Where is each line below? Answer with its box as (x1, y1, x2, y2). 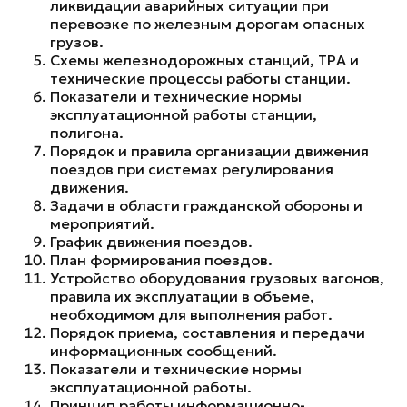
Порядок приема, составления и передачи (50, 323, 365, 342)
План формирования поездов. (50, 251, 273, 269)
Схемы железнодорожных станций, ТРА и (50, 51, 359, 69)
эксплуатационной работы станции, (50, 105, 317, 124)
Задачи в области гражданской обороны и (50, 196, 362, 214)
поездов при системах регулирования (50, 160, 333, 178)
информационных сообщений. (50, 342, 277, 360)
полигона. (50, 124, 124, 142)
